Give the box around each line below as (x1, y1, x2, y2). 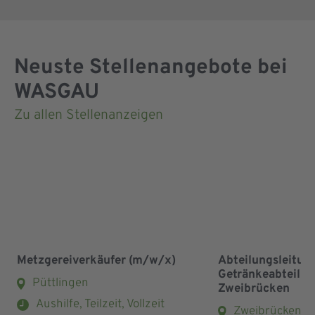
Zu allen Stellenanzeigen (14, 107, 163, 124)
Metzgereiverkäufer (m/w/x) (17, 252, 176, 269)
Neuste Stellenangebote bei (14, 55, 287, 82)
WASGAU (14, 79, 99, 106)
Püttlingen (32, 275, 89, 291)
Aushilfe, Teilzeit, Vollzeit (36, 296, 165, 312)
